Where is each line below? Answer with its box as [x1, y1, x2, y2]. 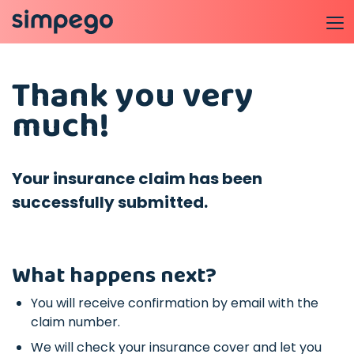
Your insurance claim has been [12, 168, 262, 190]
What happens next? [12, 258, 217, 294]
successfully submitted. [12, 191, 208, 213]
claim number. [31, 313, 120, 331]
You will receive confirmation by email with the [31, 294, 318, 312]
